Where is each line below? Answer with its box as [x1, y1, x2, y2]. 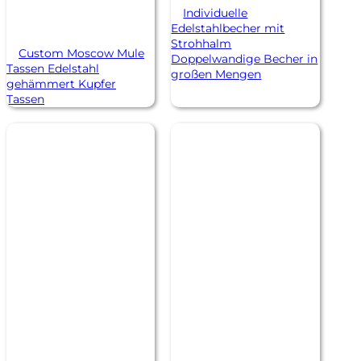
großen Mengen [171, 67, 262, 81]
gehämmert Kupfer [6, 77, 116, 91]
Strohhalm [171, 36, 232, 51]
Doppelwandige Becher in [171, 52, 318, 66]
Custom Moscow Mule [19, 46, 144, 60]
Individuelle [183, 6, 248, 20]
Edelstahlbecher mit [171, 21, 285, 35]
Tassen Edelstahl [6, 61, 99, 76]
